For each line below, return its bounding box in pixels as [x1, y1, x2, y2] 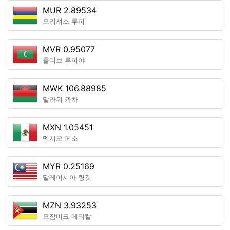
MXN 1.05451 [43, 122, 93, 132]
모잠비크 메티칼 [43, 213, 91, 220]
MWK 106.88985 [43, 83, 106, 93]
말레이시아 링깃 [43, 174, 91, 181]
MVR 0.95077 [43, 44, 95, 54]
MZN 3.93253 [43, 200, 97, 210]
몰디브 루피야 [43, 56, 85, 64]
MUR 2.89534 [43, 5, 97, 15]
